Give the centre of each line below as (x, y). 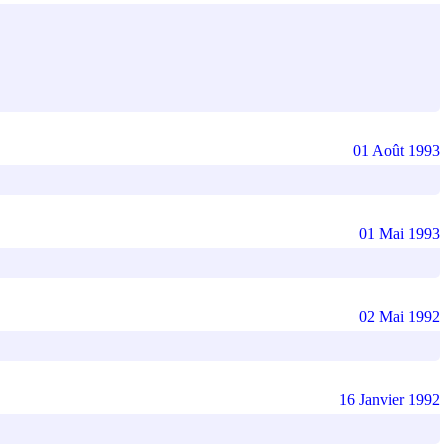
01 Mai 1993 (399, 233)
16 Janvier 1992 (389, 399)
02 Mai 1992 (399, 316)
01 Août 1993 (396, 150)
